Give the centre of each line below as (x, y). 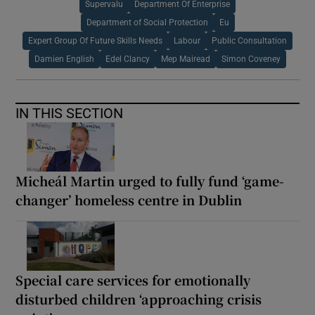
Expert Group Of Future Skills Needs (95, 40)
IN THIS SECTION (70, 113)
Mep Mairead (186, 59)
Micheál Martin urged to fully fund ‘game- (150, 180)
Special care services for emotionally (133, 279)
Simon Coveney (251, 59)
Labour (187, 40)
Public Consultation (249, 40)
